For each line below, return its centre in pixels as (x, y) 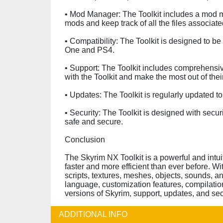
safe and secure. (94, 122)
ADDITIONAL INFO (93, 214)
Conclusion (85, 140)
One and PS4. (90, 50)
